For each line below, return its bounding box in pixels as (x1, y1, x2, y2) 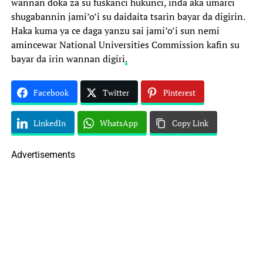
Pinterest (163, 87, 195, 98)
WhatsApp (99, 117, 138, 129)
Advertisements (11, 149, 75, 160)
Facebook (33, 87, 69, 98)
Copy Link (171, 117, 208, 129)
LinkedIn (33, 117, 66, 129)
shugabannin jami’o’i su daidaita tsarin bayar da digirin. (11, 10, 245, 23)
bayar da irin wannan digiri (11, 52, 125, 65)
